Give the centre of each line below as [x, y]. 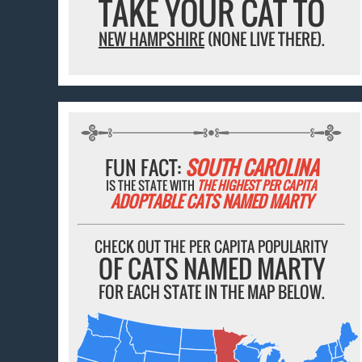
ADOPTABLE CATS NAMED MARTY [211, 201]
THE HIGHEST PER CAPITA [257, 185]
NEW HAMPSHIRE [151, 38]
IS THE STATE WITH [152, 185]
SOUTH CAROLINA [251, 167]
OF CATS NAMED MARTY [211, 268]
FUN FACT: [145, 167]
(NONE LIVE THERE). [264, 38]
